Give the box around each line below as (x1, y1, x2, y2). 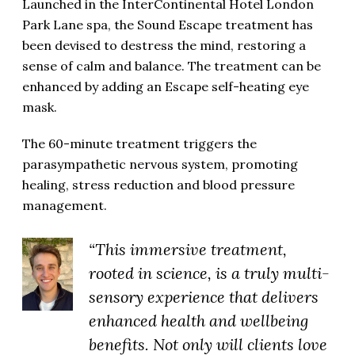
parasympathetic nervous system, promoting (22, 155, 298, 172)
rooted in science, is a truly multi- (89, 262, 330, 283)
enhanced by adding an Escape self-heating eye (22, 78, 309, 94)
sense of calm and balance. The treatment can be (22, 57, 321, 74)
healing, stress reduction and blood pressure (22, 176, 295, 193)
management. (22, 197, 107, 213)
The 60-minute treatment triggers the (22, 135, 257, 151)
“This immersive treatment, (89, 239, 287, 259)
